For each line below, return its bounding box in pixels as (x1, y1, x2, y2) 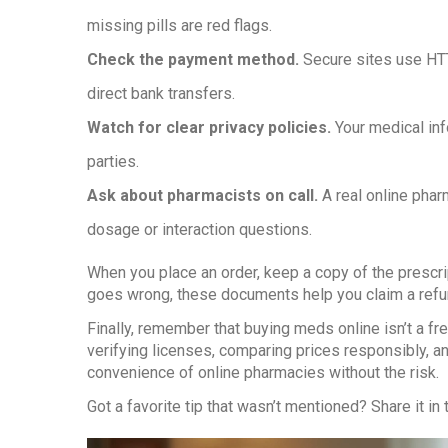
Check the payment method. (87, 50, 299, 69)
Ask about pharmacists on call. (87, 186, 318, 205)
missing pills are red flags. (87, 16, 272, 35)
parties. (87, 152, 139, 171)
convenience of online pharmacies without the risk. (87, 363, 439, 382)
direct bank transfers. (87, 84, 235, 103)
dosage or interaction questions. (87, 220, 312, 239)
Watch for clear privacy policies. (87, 118, 331, 137)
